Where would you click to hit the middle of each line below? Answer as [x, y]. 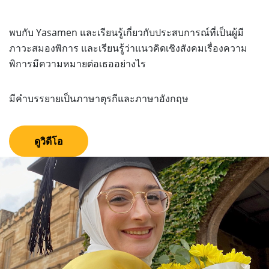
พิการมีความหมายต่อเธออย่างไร [77, 63]
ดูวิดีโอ [49, 141]
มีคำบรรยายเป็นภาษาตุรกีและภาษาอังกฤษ [99, 98]
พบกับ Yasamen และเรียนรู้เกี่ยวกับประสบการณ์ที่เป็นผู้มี [126, 32]
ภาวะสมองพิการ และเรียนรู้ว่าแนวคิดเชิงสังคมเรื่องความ [128, 48]
